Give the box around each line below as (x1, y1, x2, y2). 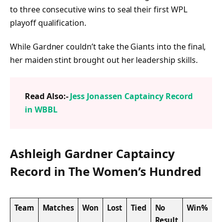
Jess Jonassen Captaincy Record (70, 90, 193, 102)
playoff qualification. (10, 17, 86, 29)
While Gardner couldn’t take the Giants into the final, (10, 41, 206, 53)
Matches (42, 202, 74, 213)
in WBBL (25, 104, 57, 115)
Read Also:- (25, 90, 70, 102)
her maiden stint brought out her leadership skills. (10, 55, 198, 66)
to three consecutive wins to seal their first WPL (10, 4, 187, 15)
